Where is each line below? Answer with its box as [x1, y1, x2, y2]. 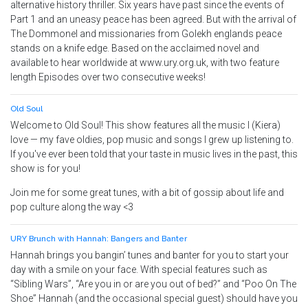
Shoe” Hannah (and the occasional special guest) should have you [10, 293, 298, 304]
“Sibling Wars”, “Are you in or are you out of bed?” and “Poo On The [10, 278, 296, 289]
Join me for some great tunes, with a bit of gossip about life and [10, 187, 284, 198]
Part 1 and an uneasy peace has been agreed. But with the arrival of [10, 14, 296, 25]
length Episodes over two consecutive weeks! [10, 71, 206, 82]
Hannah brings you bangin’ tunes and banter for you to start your [10, 250, 289, 261]
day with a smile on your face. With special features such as [10, 264, 267, 275]
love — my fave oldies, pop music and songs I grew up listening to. [10, 134, 294, 145]
